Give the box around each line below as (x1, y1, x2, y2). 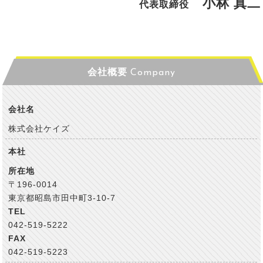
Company (130, 68, 176, 77)
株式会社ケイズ (8, 124, 70, 133)
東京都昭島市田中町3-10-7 (8, 193, 116, 203)
